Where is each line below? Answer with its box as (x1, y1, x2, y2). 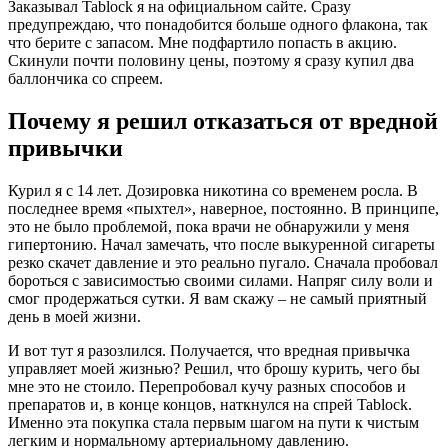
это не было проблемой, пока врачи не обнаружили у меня (8, 217, 409, 235)
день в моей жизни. (8, 307, 141, 325)
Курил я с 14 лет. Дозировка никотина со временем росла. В (8, 181, 418, 199)
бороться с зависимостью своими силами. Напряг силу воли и (8, 271, 433, 289)
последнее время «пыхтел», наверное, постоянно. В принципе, (8, 199, 439, 217)
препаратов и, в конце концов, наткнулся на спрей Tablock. (8, 395, 412, 413)
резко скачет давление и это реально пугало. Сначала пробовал (8, 253, 438, 271)
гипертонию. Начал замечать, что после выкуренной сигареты (8, 235, 435, 253)
